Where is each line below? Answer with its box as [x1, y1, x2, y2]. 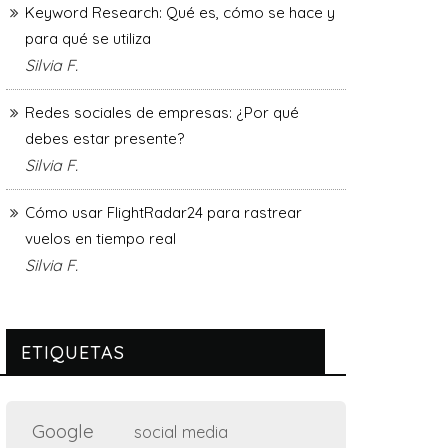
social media [134, 420, 228, 442]
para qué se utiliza [25, 28, 151, 48]
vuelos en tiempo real [25, 228, 176, 248]
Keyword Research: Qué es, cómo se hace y [25, 2, 335, 22]
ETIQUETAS [21, 340, 125, 364]
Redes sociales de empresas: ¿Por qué [25, 102, 299, 122]
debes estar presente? [25, 128, 184, 148]
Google [32, 418, 94, 443]
